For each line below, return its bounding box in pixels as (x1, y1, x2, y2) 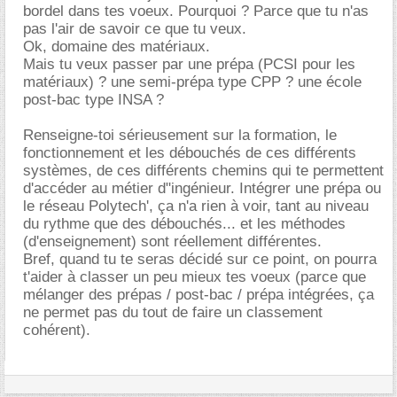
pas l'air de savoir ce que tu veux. (23, 20, 246, 37)
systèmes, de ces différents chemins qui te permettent (23, 162, 384, 179)
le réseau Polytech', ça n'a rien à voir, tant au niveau (23, 198, 369, 214)
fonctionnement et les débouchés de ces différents (23, 144, 356, 161)
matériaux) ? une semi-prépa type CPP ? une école (23, 74, 362, 90)
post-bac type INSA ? (23, 91, 164, 108)
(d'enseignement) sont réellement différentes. (23, 233, 322, 250)
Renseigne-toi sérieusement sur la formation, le (23, 127, 337, 144)
